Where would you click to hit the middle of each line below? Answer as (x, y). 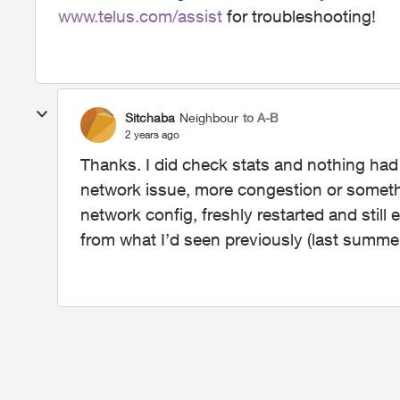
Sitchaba (150, 117)
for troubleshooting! (299, 16)
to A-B (261, 117)
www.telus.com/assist (140, 16)
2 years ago (152, 134)
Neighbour (209, 117)
